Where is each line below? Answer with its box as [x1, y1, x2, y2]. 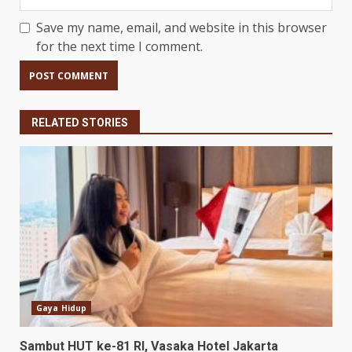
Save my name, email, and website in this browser [36, 19, 327, 37]
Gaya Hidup [36, 302, 86, 314]
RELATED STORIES [31, 116, 128, 130]
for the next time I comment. [36, 38, 203, 56]
